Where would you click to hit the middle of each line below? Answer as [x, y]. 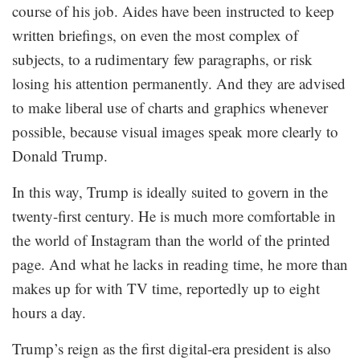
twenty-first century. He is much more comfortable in [174, 215]
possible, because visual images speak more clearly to [175, 131]
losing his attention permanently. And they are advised [179, 83]
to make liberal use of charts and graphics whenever [170, 107]
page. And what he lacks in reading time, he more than [180, 264]
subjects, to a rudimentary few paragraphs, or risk [162, 59]
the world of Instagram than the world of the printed [171, 239]
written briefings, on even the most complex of [155, 35]
